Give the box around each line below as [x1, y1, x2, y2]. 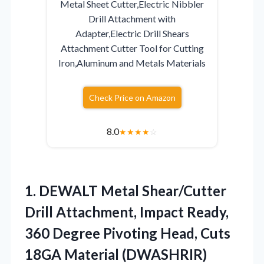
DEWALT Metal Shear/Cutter [39, 181, 226, 199]
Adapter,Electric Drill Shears [75, 27, 189, 39]
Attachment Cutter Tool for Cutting [60, 42, 204, 54]
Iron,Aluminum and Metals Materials [58, 57, 206, 68]
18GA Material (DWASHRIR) [25, 245, 207, 263]
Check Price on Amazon [88, 92, 176, 103]
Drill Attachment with [88, 12, 176, 24]
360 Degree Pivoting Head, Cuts [25, 224, 230, 242]
